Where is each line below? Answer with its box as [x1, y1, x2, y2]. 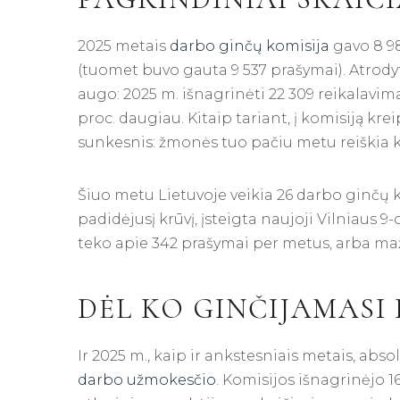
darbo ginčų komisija [170, 37, 329, 55]
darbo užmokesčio [78, 371, 216, 388]
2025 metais [78, 37, 170, 55]
